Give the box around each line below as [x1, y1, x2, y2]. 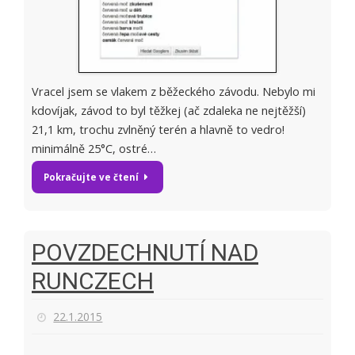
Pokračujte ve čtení [44, 170, 139, 183]
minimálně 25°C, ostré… [32, 140, 156, 156]
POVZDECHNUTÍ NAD [32, 238, 258, 266]
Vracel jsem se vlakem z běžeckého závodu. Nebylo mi [32, 83, 315, 99]
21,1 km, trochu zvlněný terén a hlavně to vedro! [32, 121, 284, 137]
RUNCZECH [32, 266, 154, 295]
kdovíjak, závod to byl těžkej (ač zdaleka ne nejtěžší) [32, 102, 306, 118]
